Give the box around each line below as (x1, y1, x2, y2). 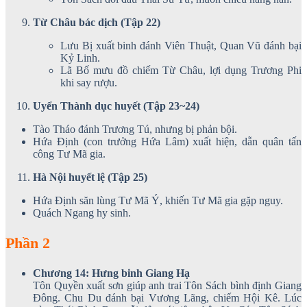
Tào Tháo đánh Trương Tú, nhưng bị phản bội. (33, 123, 237, 135)
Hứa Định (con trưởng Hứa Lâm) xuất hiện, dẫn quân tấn (33, 135, 302, 147)
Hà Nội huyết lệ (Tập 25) (33, 171, 147, 183)
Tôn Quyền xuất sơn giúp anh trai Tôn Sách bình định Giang (33, 279, 302, 291)
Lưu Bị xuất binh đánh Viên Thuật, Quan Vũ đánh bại (60, 39, 302, 51)
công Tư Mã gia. (33, 147, 106, 160)
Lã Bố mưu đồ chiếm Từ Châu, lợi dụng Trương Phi (60, 64, 302, 76)
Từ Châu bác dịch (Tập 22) (33, 16, 160, 28)
